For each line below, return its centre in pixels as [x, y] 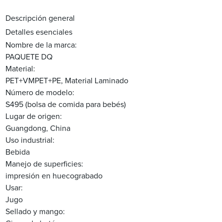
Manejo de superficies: [45, 164]
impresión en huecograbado [54, 176]
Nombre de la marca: [41, 45]
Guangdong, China [38, 129]
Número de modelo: [40, 93]
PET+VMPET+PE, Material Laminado [67, 81]
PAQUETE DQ [29, 57]
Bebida [18, 152]
